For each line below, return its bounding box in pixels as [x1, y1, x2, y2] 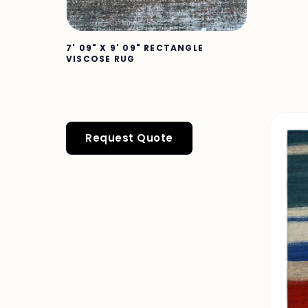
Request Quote [85, 130, 173, 145]
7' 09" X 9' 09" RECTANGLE [66, 42, 203, 54]
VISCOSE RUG [66, 53, 135, 65]
